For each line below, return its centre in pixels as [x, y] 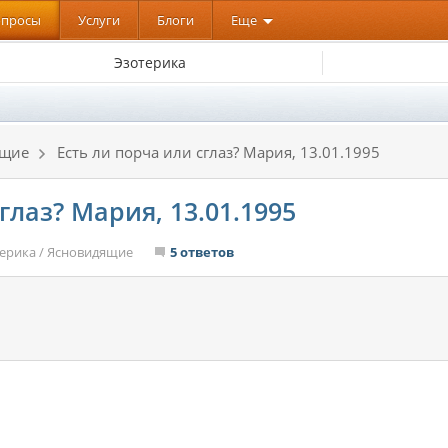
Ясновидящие [90, 252]
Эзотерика [149, 62]
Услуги [99, 20]
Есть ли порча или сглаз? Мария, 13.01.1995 [218, 152]
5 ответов [202, 252]
